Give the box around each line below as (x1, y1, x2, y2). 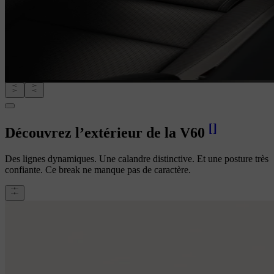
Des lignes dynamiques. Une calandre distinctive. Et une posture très (5, 154, 268, 165)
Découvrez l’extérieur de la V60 (5, 125, 205, 141)
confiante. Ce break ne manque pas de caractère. (5, 165, 191, 176)
